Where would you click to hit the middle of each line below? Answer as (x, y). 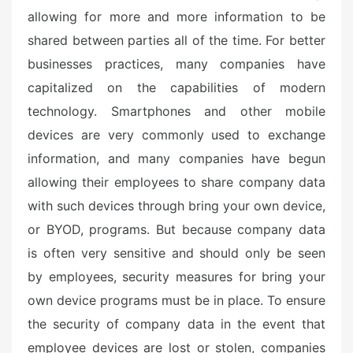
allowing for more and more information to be (176, 17)
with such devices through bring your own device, (176, 206)
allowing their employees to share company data (176, 182)
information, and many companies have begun (176, 158)
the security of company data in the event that (176, 324)
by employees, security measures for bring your (176, 277)
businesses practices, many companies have (176, 64)
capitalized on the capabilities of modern (176, 87)
